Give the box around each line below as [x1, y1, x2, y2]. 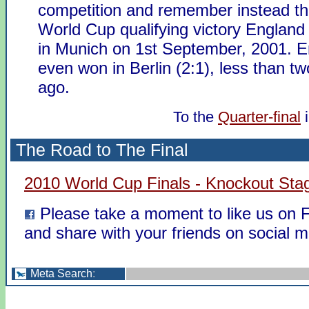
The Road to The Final [16, 139, 188, 159]
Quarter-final [218, 108, 301, 126]
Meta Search [30, 267, 92, 279]
